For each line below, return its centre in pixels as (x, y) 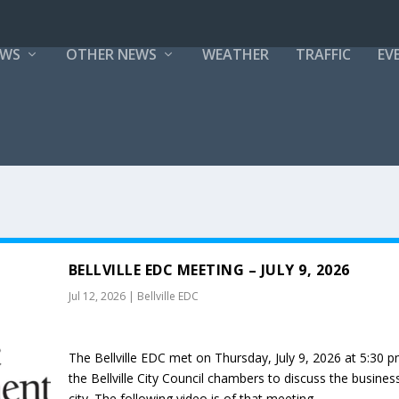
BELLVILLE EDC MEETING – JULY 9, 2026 (209, 270)
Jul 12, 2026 (97, 296)
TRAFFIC (323, 54)
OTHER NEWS (111, 54)
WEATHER (235, 54)
